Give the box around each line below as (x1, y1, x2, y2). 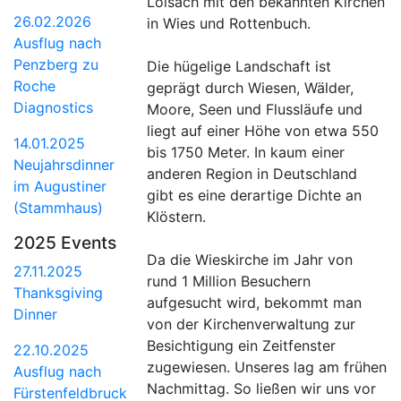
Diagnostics (13, 98, 93, 116)
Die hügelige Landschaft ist (147, 57, 332, 76)
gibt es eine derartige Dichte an (147, 186, 363, 205)
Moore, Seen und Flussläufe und (147, 100, 363, 119)
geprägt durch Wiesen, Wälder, (147, 79, 354, 98)
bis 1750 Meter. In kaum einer (147, 143, 346, 162)
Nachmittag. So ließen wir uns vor (147, 380, 377, 398)
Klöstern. (147, 208, 207, 226)
